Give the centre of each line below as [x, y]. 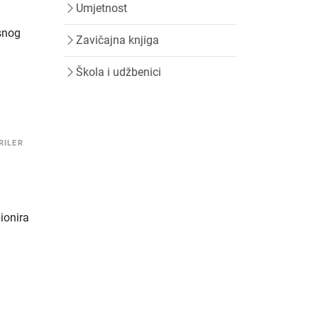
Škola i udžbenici [119, 72]
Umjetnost [102, 8]
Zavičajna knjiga [117, 40]
